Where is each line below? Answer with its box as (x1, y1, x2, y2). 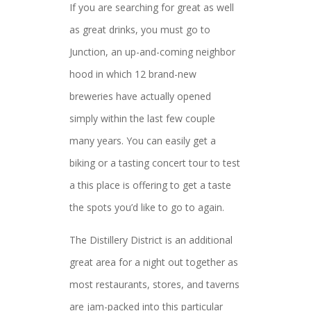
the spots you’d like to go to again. (69, 201, 224, 214)
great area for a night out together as (69, 255, 238, 269)
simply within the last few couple (69, 112, 215, 125)
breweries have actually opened (69, 90, 211, 103)
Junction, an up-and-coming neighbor (69, 45, 235, 58)
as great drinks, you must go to (69, 23, 210, 36)
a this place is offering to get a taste (69, 178, 231, 192)
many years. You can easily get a (69, 134, 216, 147)
